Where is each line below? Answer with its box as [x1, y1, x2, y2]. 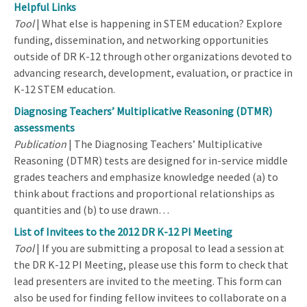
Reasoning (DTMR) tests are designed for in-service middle [14, 153, 288, 167]
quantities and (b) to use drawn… [14, 202, 169, 217]
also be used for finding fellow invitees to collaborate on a [14, 290, 286, 304]
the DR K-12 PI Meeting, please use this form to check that [14, 257, 288, 271]
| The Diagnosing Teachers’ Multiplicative [66, 136, 262, 151]
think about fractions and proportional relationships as [14, 186, 275, 200]
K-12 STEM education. [14, 82, 115, 96]
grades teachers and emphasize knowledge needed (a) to [14, 169, 278, 184]
